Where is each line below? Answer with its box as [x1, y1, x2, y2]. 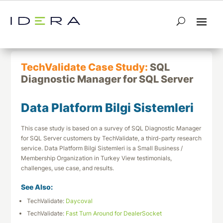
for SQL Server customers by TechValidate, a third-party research [21, 134, 202, 142]
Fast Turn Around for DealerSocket [66, 210, 162, 217]
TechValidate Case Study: [21, 61, 150, 73]
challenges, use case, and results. [21, 164, 114, 172]
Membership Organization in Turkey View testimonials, [21, 154, 172, 162]
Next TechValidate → [127, 21, 197, 30]
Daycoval [66, 197, 93, 205]
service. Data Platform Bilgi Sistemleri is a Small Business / [21, 144, 183, 152]
